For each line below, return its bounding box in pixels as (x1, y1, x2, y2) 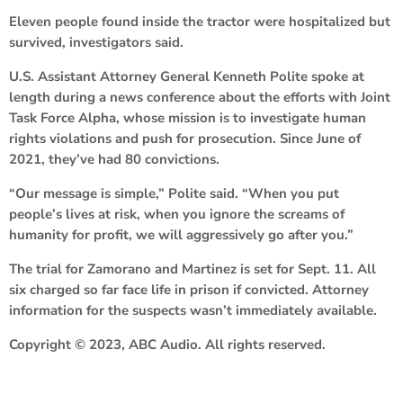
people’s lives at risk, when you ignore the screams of (9, 204, 345, 223)
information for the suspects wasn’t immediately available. (9, 300, 377, 319)
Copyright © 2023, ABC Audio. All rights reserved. (9, 335, 326, 354)
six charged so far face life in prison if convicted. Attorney (9, 280, 369, 299)
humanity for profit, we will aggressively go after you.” (9, 225, 354, 244)
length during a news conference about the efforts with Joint (9, 87, 390, 106)
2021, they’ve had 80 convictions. (9, 149, 219, 168)
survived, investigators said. (9, 32, 184, 51)
